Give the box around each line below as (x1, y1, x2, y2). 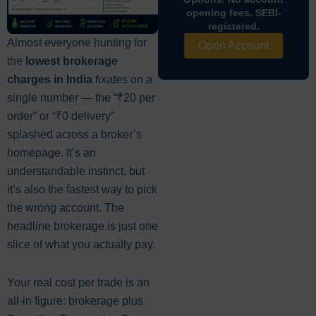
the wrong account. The (7, 201, 124, 214)
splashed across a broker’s (7, 128, 142, 140)
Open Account (198, 39, 269, 51)
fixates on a (92, 73, 152, 85)
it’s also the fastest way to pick (7, 183, 157, 195)
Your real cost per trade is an (7, 276, 150, 288)
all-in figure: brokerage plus (7, 294, 143, 307)
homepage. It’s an (7, 146, 96, 159)
